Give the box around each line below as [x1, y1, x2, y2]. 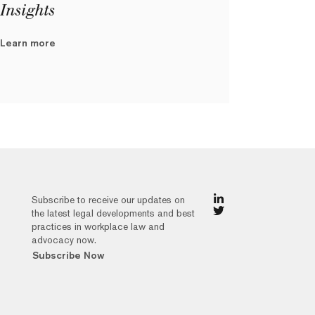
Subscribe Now [32, 250, 105, 262]
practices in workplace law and [32, 221, 165, 232]
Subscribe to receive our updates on [32, 194, 186, 205]
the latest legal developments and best [32, 207, 195, 219]
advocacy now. [32, 234, 97, 245]
